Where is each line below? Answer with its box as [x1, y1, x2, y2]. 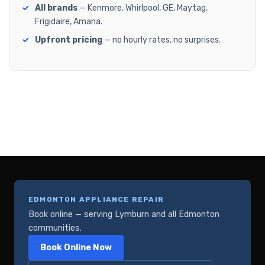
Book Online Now [40, 243, 112, 253]
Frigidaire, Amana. [35, 17, 102, 27]
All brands [35, 3, 77, 14]
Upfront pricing [35, 35, 102, 46]
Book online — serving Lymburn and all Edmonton [28, 209, 219, 220]
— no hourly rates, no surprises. [102, 35, 221, 46]
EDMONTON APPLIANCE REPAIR [28, 195, 164, 204]
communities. [28, 223, 82, 234]
